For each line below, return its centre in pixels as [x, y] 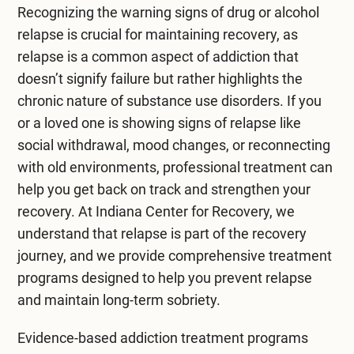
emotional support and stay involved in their [166, 14]
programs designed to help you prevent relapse [164, 277]
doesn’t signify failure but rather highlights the [160, 78]
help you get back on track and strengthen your [164, 189]
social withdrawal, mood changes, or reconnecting [173, 145]
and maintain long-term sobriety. [119, 299]
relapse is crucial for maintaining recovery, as [157, 34]
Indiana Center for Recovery [182, 211]
